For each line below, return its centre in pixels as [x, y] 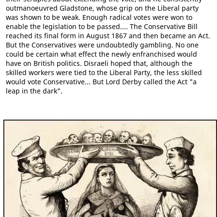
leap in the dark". [34, 91]
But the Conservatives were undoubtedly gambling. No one [102, 45]
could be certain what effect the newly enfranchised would [101, 54]
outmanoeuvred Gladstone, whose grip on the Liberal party [102, 8]
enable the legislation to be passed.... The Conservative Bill [102, 26]
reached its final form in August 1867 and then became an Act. [108, 35]
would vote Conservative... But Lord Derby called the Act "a [101, 81]
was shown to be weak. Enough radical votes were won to [99, 17]
